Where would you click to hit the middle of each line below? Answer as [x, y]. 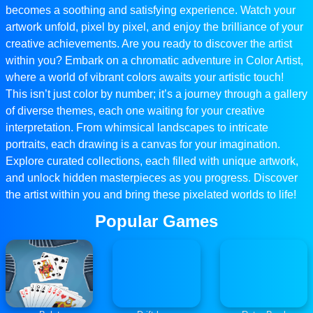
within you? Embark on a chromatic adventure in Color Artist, [154, 61]
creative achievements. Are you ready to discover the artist [149, 44]
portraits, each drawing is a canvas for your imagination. [143, 145]
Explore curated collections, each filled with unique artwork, [152, 161]
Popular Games [156, 221]
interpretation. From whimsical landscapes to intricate [137, 128]
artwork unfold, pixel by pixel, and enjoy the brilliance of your [154, 27]
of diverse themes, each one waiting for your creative [135, 111]
